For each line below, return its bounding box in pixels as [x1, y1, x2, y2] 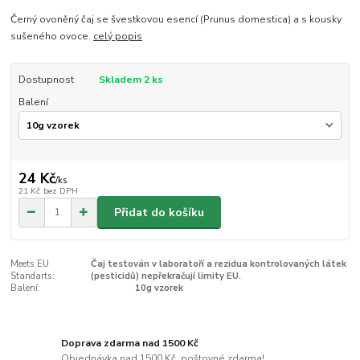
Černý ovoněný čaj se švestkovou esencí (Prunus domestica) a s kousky [10, 13, 342, 27]
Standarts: [10, 270, 55, 283]
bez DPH [43, 185, 78, 198]
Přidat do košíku [114, 204, 204, 220]
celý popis [93, 30, 143, 43]
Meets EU [10, 258, 50, 271]
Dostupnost [18, 73, 74, 87]
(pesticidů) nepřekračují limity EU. [90, 270, 241, 283]
